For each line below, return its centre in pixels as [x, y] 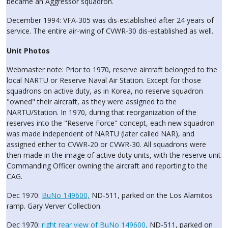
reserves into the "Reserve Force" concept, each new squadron [111, 123]
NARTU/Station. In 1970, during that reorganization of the [102, 112]
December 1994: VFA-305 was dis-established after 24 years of [110, 20]
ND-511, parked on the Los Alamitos [151, 195]
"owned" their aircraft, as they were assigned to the [92, 102]
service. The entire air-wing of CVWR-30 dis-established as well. [110, 31]
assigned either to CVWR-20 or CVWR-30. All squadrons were [106, 144]
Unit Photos [28, 51]
